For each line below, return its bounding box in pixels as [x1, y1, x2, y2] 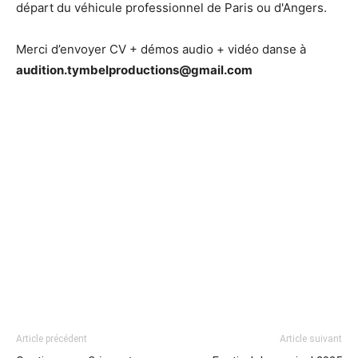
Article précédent [16, 333, 87, 345]
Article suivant [280, 333, 342, 345]
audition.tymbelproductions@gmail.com [16, 62, 253, 78]
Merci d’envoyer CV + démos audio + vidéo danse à [16, 42, 306, 58]
